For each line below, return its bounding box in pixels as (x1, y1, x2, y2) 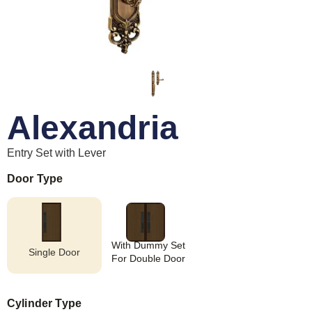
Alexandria (7, 109, 178, 146)
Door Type (7, 173, 63, 185)
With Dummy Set (111, 240, 186, 251)
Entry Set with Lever (7, 147, 106, 159)
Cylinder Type (7, 297, 82, 310)
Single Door (28, 246, 80, 258)
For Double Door (111, 253, 186, 265)
